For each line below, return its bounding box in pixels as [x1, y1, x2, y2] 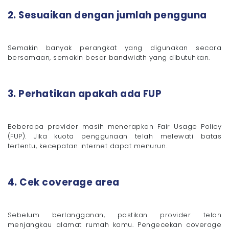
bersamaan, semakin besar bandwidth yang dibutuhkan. [8, 52, 210, 62]
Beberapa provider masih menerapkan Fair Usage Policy [8, 121, 221, 131]
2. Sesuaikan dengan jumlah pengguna [8, 8, 207, 22]
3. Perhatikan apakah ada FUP [8, 86, 162, 101]
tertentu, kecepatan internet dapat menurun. [8, 141, 167, 151]
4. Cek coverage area [8, 175, 120, 189]
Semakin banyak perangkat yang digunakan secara [8, 42, 221, 53]
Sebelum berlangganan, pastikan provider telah [8, 210, 221, 220]
